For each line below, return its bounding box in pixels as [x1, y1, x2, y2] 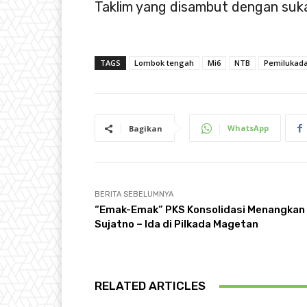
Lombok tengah [134, 58, 194, 69]
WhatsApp [228, 123, 269, 134]
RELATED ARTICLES [95, 279, 206, 293]
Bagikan [129, 123, 162, 134]
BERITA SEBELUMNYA [95, 190, 173, 199]
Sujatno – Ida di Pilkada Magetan [95, 218, 258, 231]
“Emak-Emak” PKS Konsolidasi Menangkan [95, 204, 305, 217]
